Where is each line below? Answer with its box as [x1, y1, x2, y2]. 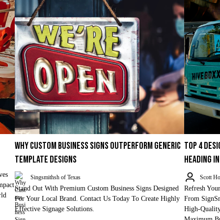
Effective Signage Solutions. [14, 205, 94, 213]
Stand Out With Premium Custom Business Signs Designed [14, 185, 179, 192]
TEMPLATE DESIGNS [14, 154, 77, 165]
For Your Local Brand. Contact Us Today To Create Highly [14, 195, 180, 202]
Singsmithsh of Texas [30, 173, 81, 181]
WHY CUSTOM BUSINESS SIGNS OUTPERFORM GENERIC [14, 140, 181, 152]
